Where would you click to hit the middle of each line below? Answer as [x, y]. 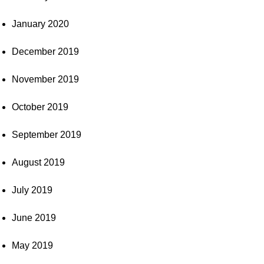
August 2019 [38, 162]
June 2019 [34, 217]
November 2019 [45, 79]
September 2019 [47, 134]
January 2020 [40, 24]
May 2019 [32, 245]
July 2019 [32, 190]
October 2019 [40, 107]
